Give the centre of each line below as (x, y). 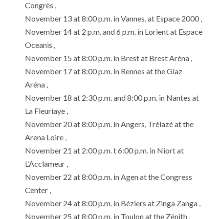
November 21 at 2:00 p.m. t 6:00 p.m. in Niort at (104, 150)
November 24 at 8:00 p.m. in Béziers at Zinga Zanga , (113, 203)
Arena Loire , (46, 137)
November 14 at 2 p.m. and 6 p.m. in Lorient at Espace (114, 31)
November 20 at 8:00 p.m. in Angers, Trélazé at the (109, 124)
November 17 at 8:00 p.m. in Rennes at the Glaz (104, 71)
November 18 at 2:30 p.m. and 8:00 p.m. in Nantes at (112, 97)
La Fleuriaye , (46, 110)
